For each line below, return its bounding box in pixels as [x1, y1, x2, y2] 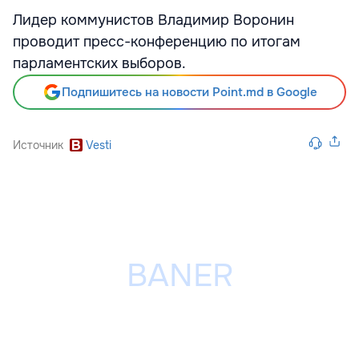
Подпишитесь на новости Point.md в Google [61, 84, 317, 100]
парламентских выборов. [13, 54, 186, 72]
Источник [13, 138, 63, 152]
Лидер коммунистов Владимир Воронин [13, 11, 294, 29]
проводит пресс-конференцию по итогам [13, 33, 301, 50]
